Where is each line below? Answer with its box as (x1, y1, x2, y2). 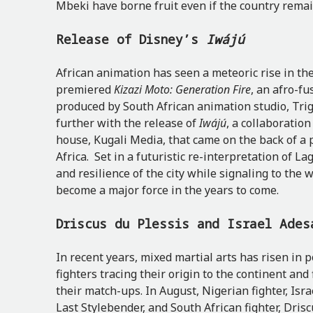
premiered (56, 82, 114, 97)
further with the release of (56, 115, 199, 131)
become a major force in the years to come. (56, 182, 282, 198)
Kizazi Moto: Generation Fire (114, 82, 251, 97)
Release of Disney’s (56, 31, 206, 48)
